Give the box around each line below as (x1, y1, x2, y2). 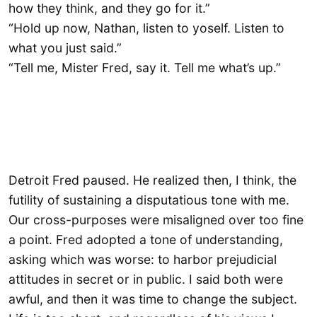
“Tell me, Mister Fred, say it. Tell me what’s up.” (8, 59, 281, 75)
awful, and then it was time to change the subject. (8, 291, 297, 306)
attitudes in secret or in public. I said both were (8, 271, 283, 287)
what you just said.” (8, 40, 122, 55)
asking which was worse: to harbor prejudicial (8, 251, 277, 267)
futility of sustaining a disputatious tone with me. (8, 192, 289, 207)
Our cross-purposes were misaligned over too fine (8, 212, 304, 227)
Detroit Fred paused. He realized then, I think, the (8, 172, 296, 188)
